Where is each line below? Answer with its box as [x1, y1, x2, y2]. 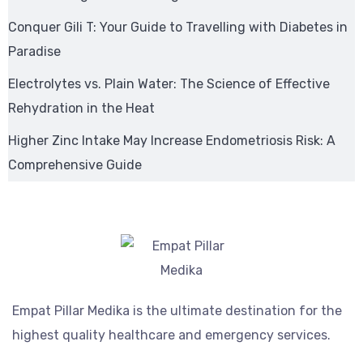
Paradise [8, 44, 61, 59]
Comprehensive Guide [8, 157, 142, 173]
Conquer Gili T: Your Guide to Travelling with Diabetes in [8, 19, 348, 35]
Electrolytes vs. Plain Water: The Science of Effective [8, 76, 330, 92]
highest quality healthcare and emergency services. [12, 327, 331, 343]
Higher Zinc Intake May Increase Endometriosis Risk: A [8, 133, 335, 148]
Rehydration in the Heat [8, 100, 155, 116]
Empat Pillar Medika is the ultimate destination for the [12, 303, 342, 318]
